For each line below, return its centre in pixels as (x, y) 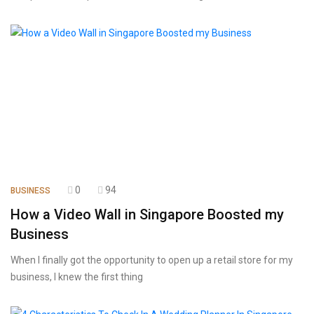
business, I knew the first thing (77, 277)
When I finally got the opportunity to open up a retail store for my (152, 260)
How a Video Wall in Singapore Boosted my (147, 214)
